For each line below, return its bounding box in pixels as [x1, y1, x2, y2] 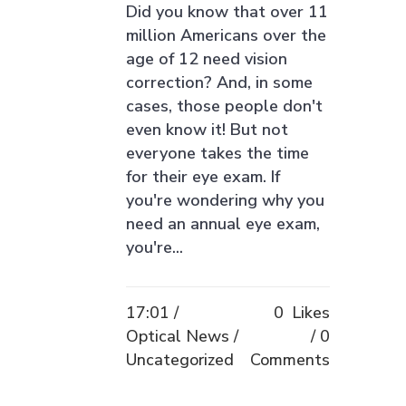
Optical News [126, 325, 229, 347]
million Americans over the [126, 24, 326, 46]
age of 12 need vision [126, 48, 287, 70]
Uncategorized [126, 349, 234, 371]
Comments [250, 349, 330, 371]
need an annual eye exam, [126, 213, 320, 235]
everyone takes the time [126, 142, 309, 164]
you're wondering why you [126, 189, 324, 211]
